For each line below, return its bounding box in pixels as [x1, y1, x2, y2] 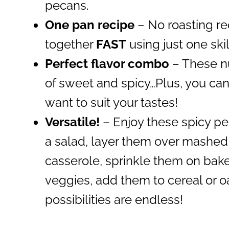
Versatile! [45, 114, 100, 130]
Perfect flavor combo [45, 56, 172, 72]
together [45, 37, 96, 52]
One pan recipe [45, 17, 134, 33]
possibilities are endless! [45, 192, 183, 208]
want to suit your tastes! [45, 95, 178, 110]
